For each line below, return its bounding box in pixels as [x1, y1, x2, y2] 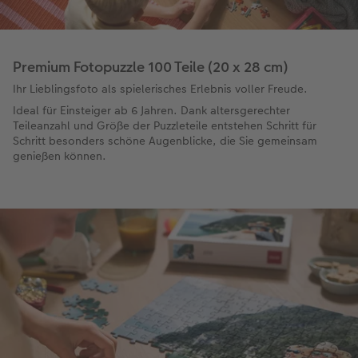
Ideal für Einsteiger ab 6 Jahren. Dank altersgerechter [13, 102, 290, 119]
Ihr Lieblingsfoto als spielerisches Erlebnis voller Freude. [13, 81, 308, 97]
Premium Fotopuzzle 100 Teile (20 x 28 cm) [13, 57, 288, 78]
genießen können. [13, 148, 106, 165]
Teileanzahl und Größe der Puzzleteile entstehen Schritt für [13, 117, 316, 134]
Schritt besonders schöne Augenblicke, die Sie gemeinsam [13, 133, 317, 149]
